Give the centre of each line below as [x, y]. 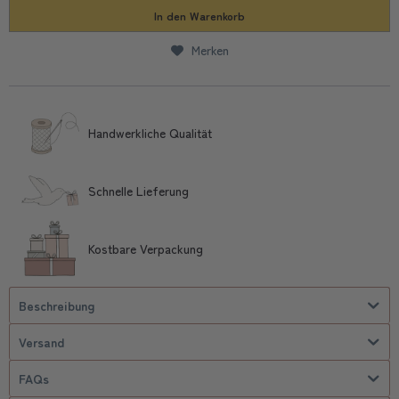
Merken [210, 50]
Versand [41, 342]
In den [170, 16]
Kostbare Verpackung [146, 248]
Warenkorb [217, 16]
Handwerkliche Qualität [150, 133]
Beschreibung [57, 305]
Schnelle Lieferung [138, 191]
